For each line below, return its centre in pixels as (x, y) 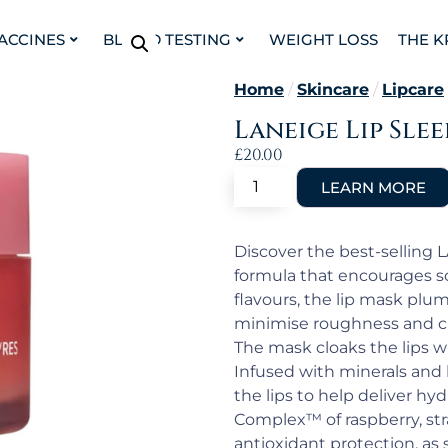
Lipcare (413, 89)
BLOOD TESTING (166, 39)
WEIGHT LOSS (323, 39)
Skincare (333, 89)
